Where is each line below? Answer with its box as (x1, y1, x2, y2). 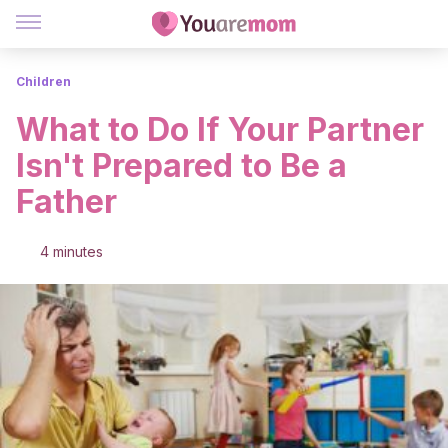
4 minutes (40, 243, 103, 260)
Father (16, 182, 117, 221)
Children (16, 74, 71, 89)
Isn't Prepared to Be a (16, 146, 347, 185)
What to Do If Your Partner (16, 110, 424, 149)
